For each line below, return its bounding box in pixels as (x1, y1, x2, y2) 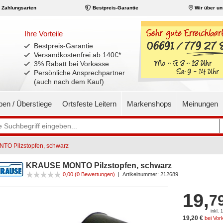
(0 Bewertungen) (74, 171, 115, 177)
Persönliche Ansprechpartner (34, 69, 125, 77)
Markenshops (127, 100, 172, 108)
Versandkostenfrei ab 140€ (34, 51, 119, 59)
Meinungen (182, 100, 218, 108)
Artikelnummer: (122, 171, 159, 177)
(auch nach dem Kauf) (34, 78, 105, 86)
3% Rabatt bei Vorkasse (34, 60, 110, 68)
